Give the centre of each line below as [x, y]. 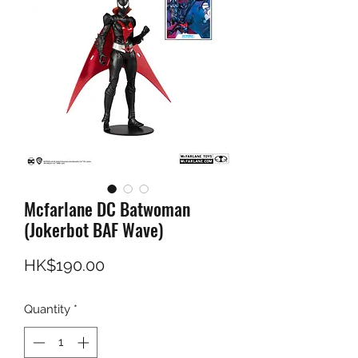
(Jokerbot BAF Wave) [93, 230]
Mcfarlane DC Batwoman [107, 209]
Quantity [47, 310]
